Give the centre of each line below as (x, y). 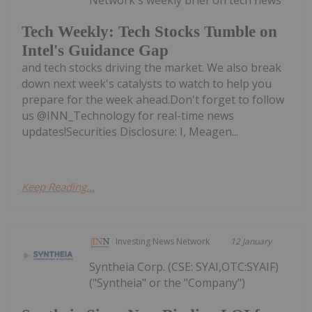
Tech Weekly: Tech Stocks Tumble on (149, 32)
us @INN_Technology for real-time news (128, 116)
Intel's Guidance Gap (95, 51)
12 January (251, 242)
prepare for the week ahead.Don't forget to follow (153, 100)
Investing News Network (163, 242)
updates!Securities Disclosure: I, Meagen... (130, 132)
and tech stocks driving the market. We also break (151, 68)
